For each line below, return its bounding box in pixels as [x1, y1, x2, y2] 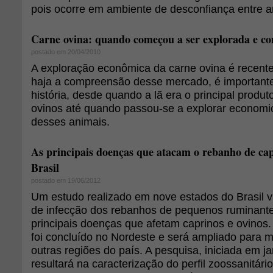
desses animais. [31, 115, 110, 128]
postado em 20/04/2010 [31, 48, 101, 55]
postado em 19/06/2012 [31, 177, 101, 184]
